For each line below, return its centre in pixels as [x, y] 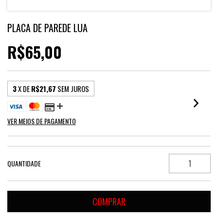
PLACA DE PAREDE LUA [47, 28]
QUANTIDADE [24, 163]
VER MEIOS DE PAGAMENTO [42, 121]
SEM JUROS [73, 89]
